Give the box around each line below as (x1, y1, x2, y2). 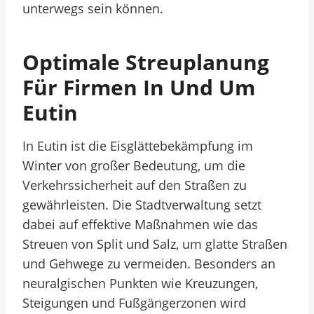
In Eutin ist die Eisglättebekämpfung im (22, 137, 253, 154)
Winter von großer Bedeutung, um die (22, 157, 245, 174)
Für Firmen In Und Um (22, 73, 255, 102)
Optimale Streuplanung (22, 48, 269, 76)
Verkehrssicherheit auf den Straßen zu (22, 177, 247, 193)
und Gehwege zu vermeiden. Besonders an (22, 255, 275, 272)
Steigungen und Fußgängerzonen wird (22, 294, 246, 311)
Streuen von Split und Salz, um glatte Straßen (22, 235, 287, 252)
